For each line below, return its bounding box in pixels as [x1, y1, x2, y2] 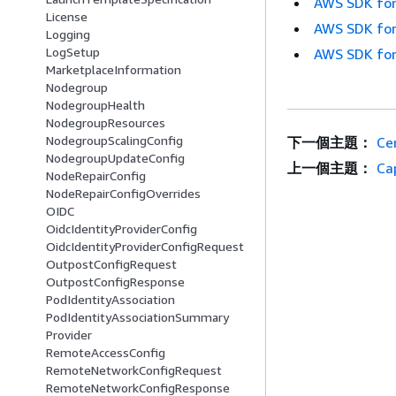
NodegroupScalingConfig [46, 133, 183, 148]
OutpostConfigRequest [46, 256, 177, 272]
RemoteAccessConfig [46, 345, 165, 361]
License [46, 9, 88, 25]
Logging [46, 27, 90, 42]
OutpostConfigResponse [46, 274, 185, 290]
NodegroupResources [46, 115, 165, 131]
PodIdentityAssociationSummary [46, 309, 229, 325]
